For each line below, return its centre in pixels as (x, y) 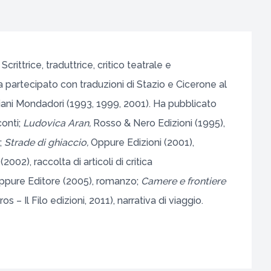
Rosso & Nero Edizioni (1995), (159, 123)
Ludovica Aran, (58, 123)
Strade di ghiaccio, (47, 142)
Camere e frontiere (183, 181)
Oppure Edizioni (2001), (142, 142)
